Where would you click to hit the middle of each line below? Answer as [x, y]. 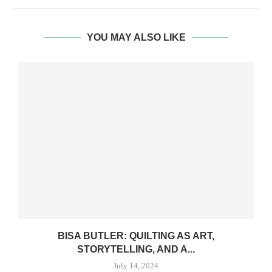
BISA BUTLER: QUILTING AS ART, [136, 236]
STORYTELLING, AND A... [136, 250]
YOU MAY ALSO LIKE [136, 38]
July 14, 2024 [136, 266]
